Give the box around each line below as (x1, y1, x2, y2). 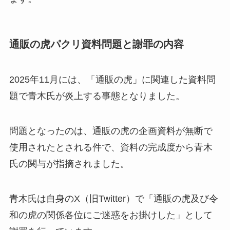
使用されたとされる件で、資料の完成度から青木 (9, 142, 213, 152)
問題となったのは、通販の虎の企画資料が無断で (9, 125, 213, 136)
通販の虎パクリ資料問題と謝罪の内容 (9, 38, 184, 50)
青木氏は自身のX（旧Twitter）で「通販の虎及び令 (9, 193, 218, 204)
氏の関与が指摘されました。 (9, 158, 129, 169)
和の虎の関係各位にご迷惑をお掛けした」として (9, 209, 213, 220)
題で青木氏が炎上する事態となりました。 (9, 91, 185, 102)
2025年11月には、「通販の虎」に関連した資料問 (9, 74, 216, 85)
